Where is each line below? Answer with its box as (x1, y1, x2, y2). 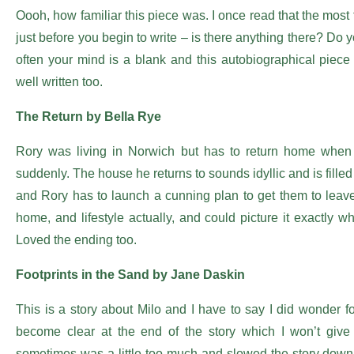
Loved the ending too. (16, 233, 137, 247)
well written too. (16, 75, 103, 88)
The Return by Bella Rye (16, 110, 161, 123)
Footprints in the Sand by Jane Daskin (16, 268, 245, 281)
